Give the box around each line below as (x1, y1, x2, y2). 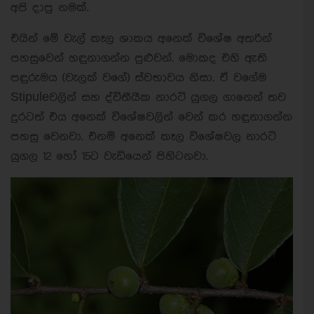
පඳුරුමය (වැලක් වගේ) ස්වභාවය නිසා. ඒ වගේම (11, 71, 266, 85)
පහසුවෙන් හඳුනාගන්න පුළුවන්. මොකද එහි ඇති (11, 52, 267, 65)
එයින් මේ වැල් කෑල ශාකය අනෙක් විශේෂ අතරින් (11, 32, 272, 46)
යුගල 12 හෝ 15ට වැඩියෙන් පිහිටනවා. (11, 150, 208, 163)
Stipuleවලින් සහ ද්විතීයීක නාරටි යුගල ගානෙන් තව (11, 91, 286, 104)
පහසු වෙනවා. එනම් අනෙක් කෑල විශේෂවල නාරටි (11, 130, 276, 144)
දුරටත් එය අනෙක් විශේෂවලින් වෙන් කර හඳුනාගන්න (11, 111, 292, 124)
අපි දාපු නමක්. (11, 1, 89, 15)
